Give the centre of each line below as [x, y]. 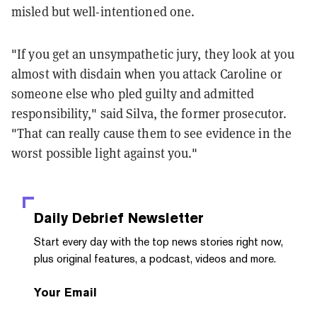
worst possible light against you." [105, 152]
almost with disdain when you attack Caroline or [147, 73]
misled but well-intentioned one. [105, 11]
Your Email [65, 292]
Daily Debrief [79, 218]
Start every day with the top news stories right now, [158, 241]
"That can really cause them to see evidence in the [152, 133]
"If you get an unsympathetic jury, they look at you [153, 53]
